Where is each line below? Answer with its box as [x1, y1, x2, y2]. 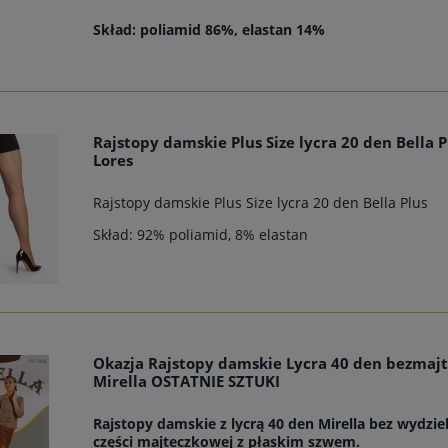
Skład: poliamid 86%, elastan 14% [93, 19, 326, 39]
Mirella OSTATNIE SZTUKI [93, 370, 281, 392]
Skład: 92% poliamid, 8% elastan [93, 224, 309, 244]
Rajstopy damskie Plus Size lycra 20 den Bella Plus [93, 192, 429, 212]
